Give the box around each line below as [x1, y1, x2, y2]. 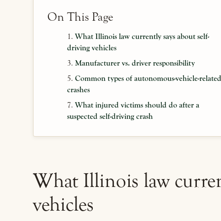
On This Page [47, 10, 113, 24]
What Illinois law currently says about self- [74, 32, 209, 41]
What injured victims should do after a [74, 101, 199, 110]
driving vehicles [67, 43, 116, 52]
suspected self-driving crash [67, 112, 153, 121]
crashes [67, 85, 90, 94]
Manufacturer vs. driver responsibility [74, 59, 195, 68]
